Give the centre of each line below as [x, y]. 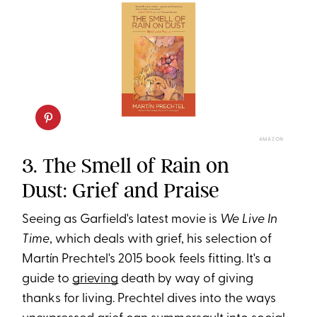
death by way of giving [186, 279]
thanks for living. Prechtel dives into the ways [149, 299]
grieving [96, 279]
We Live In [249, 219]
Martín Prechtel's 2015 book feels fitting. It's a [147, 259]
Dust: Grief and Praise [121, 190]
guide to [47, 279]
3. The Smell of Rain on [126, 165]
